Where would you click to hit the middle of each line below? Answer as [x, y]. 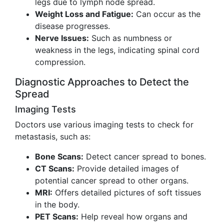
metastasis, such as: [53, 136]
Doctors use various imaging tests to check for [104, 124]
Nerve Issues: [62, 38]
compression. [60, 62]
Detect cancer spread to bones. [145, 156]
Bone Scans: [59, 156]
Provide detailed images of [127, 168]
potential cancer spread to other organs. [112, 180]
